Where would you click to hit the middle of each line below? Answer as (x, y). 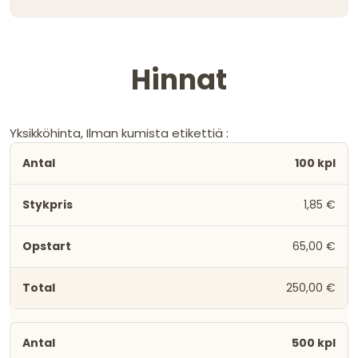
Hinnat (179, 79)
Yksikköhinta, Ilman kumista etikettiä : (119, 133)
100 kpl (315, 163)
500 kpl (314, 342)
